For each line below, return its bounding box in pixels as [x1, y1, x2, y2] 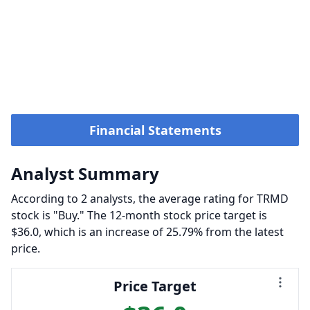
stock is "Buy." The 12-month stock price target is [11, 208, 267, 223]
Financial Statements [89, 122, 221, 138]
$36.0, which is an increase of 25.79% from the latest [11, 224, 284, 239]
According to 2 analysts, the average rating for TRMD [11, 191, 289, 206]
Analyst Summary [11, 162, 159, 185]
